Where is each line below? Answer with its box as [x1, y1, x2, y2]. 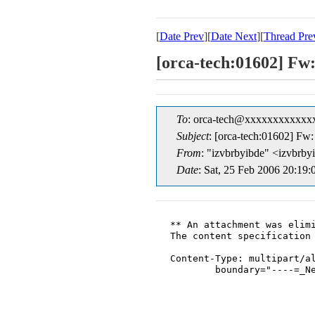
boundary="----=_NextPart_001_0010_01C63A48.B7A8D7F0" [170, 264, 215, 275]
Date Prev [160, 30, 204, 42]
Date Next [211, 30, 257, 42]
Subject [176, 130, 209, 142]
